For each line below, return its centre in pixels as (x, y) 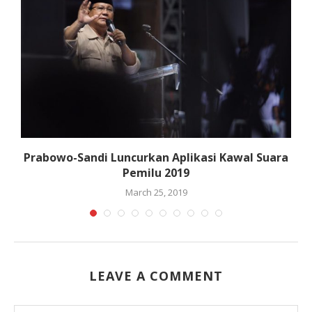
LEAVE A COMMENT (156, 275)
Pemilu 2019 (156, 172)
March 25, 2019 (156, 192)
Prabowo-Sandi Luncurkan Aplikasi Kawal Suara (156, 157)
